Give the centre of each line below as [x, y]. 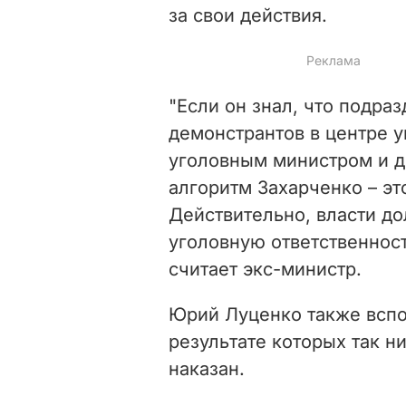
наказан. [207, 368]
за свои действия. [248, 15]
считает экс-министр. [265, 269]
